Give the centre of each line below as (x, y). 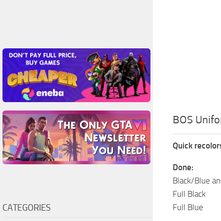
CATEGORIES (27, 207)
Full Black (189, 194)
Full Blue (188, 207)
